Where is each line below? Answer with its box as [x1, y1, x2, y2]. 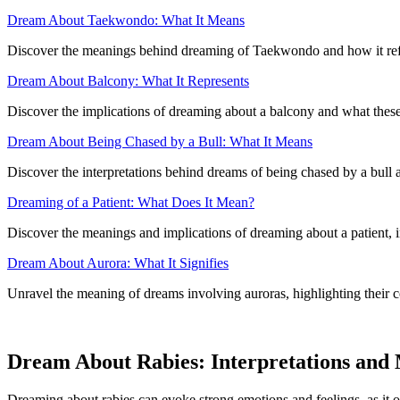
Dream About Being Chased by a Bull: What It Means [7, 134, 312, 150]
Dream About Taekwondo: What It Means [7, 12, 245, 29]
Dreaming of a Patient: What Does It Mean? [7, 195, 254, 211]
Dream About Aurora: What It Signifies [7, 255, 229, 271]
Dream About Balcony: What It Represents [7, 73, 249, 89]
